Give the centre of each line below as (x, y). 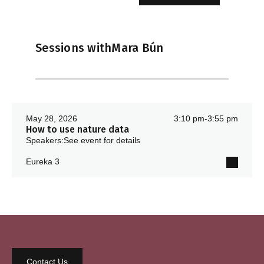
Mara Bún (138, 48)
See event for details (102, 140)
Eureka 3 (43, 161)
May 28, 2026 (52, 118)
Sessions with (74, 48)
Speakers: (45, 140)
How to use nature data (77, 129)
